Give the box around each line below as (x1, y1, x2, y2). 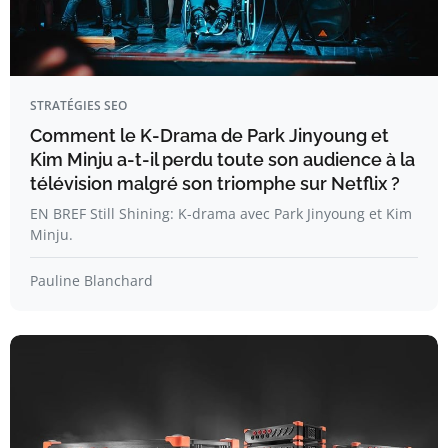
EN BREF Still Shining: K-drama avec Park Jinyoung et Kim (30, 204, 412, 223)
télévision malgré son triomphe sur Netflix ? (30, 173, 400, 194)
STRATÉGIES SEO (30, 97, 127, 114)
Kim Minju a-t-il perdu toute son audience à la (30, 149, 415, 170)
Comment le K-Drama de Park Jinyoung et (30, 125, 389, 146)
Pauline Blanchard (30, 271, 153, 290)
